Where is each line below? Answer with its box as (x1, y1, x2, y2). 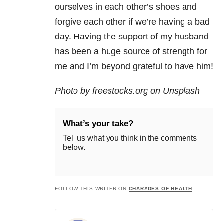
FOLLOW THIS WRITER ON (55, 186, 129, 192)
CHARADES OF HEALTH (128, 186, 193, 192)
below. (63, 143, 85, 152)
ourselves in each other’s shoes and (55, 2, 197, 12)
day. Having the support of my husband (55, 32, 209, 42)
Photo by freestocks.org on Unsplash (55, 86, 200, 96)
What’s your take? (63, 119, 133, 129)
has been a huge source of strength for (55, 46, 207, 57)
